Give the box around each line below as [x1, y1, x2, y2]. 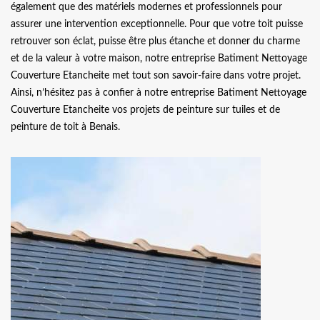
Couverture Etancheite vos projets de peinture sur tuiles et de [11, 104, 280, 115]
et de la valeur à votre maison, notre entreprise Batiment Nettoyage [11, 53, 307, 64]
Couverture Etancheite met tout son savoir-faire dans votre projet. [11, 70, 301, 81]
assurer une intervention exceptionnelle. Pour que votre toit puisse [11, 19, 303, 29]
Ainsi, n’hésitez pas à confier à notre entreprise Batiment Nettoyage [11, 87, 306, 98]
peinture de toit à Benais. [11, 121, 120, 132]
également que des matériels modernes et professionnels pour [11, 1, 282, 12]
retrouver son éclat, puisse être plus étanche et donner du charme [11, 36, 300, 46]
